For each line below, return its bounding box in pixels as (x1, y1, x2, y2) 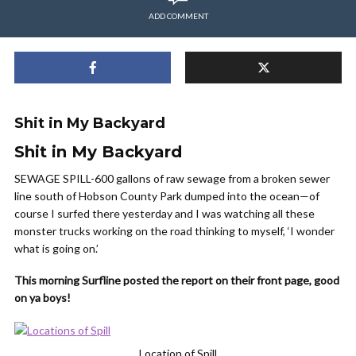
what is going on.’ (14, 242, 99, 255)
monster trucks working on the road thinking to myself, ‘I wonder (14, 224, 335, 238)
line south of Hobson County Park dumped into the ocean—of (14, 189, 319, 203)
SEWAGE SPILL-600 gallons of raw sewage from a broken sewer (14, 172, 330, 185)
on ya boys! (14, 291, 71, 304)
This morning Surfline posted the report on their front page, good (14, 273, 339, 287)
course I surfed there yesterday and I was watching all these (14, 207, 315, 220)
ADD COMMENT (148, 11, 208, 21)
